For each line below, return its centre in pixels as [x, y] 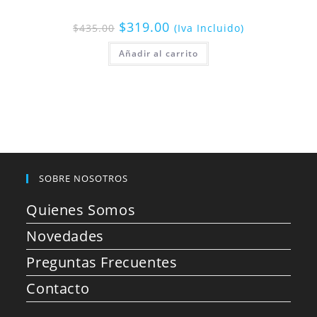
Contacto [58, 288]
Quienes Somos [81, 209]
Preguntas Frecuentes [102, 262]
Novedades [65, 236]
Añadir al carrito [158, 54]
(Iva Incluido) [209, 28]
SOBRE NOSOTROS [84, 178]
